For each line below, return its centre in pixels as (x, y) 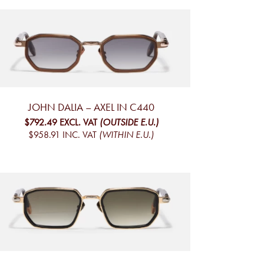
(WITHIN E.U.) (126, 135)
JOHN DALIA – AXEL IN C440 (91, 108)
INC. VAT (80, 135)
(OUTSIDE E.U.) (129, 123)
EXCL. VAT (78, 123)
